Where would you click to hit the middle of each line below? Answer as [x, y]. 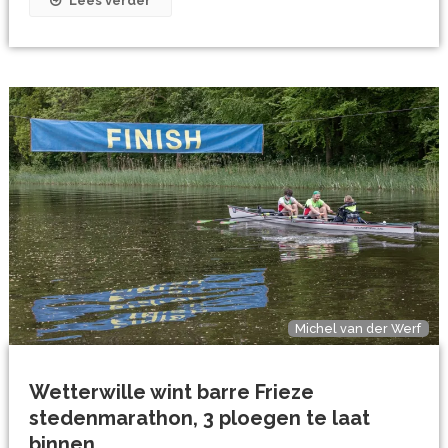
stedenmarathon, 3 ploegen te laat [200, 418]
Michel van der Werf [358, 328]
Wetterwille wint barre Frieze [172, 392]
